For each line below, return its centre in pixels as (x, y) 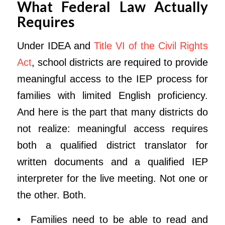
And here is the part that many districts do (113, 112)
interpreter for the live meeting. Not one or (113, 178)
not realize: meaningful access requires (113, 128)
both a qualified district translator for (113, 145)
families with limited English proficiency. (113, 95)
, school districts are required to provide (120, 62)
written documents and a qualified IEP (113, 161)
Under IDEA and (55, 45)
